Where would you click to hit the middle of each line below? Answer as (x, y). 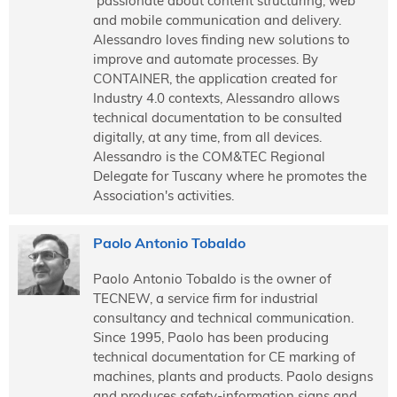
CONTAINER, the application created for (214, 78)
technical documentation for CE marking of (224, 356)
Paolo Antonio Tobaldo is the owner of (212, 278)
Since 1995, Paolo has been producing (210, 337)
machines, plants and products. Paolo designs (233, 376)
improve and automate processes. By (205, 58)
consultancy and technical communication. (223, 317)
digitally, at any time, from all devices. (207, 136)
